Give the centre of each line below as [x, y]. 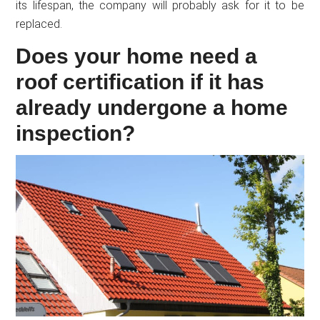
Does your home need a [137, 56]
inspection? [76, 134]
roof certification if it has [140, 82]
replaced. [39, 24]
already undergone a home [152, 108]
